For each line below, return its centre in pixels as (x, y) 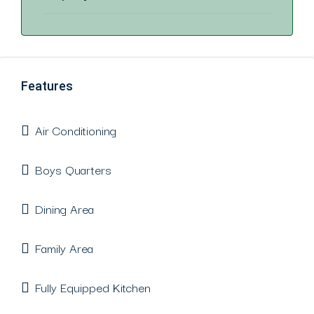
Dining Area (64, 209)
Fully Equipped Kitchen (93, 287)
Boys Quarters (73, 169)
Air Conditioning (76, 130)
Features (47, 86)
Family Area (64, 248)
